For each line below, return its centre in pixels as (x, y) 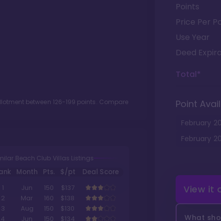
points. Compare (102, 102)
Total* (188, 74)
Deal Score (101, 172)
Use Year (193, 37)
